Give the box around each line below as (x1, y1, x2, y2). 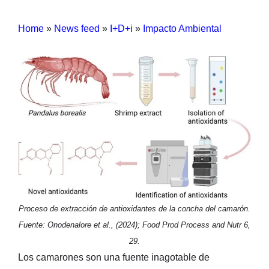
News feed (54, 23, 100, 34)
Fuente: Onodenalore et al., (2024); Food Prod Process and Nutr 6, (19, 220, 250, 229)
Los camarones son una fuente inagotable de (18, 252, 210, 262)
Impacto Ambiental (143, 23, 222, 34)
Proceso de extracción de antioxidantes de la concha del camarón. (19, 204, 250, 213)
